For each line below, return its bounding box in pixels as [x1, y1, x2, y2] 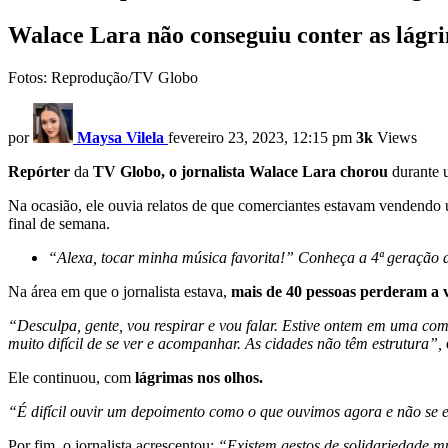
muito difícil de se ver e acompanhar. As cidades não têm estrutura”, [8, 335, 446, 353]
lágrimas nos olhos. [135, 369, 263, 387]
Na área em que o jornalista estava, [8, 283, 231, 301]
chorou [340, 163, 388, 181]
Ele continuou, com [8, 369, 135, 387]
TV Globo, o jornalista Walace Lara [93, 163, 336, 181]
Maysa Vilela [77, 129, 164, 147]
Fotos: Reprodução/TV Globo [8, 69, 198, 87]
